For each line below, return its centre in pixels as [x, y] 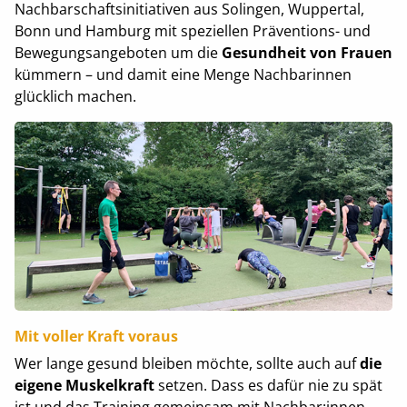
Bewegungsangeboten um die [118, 52]
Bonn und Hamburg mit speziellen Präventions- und [192, 30]
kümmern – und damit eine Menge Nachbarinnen [183, 74]
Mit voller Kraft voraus [96, 336]
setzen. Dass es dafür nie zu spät [270, 385]
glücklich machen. [75, 96]
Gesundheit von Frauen [307, 52]
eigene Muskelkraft [86, 385]
